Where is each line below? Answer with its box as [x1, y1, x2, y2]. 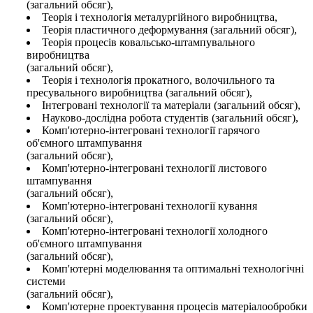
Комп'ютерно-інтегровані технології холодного [42, 224, 268, 237]
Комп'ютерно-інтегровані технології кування [42, 199, 257, 212]
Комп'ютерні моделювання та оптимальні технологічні [42, 262, 304, 275]
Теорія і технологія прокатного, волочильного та [42, 73, 275, 86]
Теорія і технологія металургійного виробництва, [42, 10, 277, 23]
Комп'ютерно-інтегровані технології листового [42, 161, 267, 174]
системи [27, 275, 66, 287]
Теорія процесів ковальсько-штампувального [42, 36, 255, 48]
